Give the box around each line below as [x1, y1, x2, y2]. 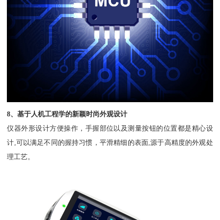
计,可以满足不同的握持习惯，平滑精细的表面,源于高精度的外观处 [7, 138, 213, 146]
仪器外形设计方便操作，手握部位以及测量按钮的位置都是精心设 [7, 124, 213, 132]
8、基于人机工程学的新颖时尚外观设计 [7, 110, 128, 118]
